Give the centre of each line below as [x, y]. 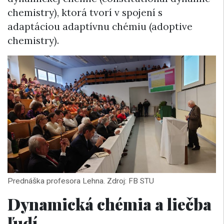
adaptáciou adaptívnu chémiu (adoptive [100, 27]
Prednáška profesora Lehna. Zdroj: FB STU [81, 181]
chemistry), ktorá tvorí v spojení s [85, 13]
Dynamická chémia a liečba [109, 203]
